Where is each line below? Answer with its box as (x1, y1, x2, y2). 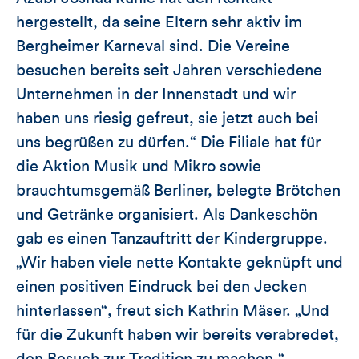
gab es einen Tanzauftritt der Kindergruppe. (16, 231, 328, 248)
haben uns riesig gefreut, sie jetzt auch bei (16, 111, 318, 127)
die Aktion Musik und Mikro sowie (16, 159, 261, 175)
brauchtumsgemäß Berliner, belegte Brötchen (16, 183, 341, 200)
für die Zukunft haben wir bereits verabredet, (16, 327, 339, 344)
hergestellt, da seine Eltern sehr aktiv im (16, 14, 302, 31)
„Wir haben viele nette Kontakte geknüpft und (16, 255, 343, 272)
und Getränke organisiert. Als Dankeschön (16, 207, 317, 224)
